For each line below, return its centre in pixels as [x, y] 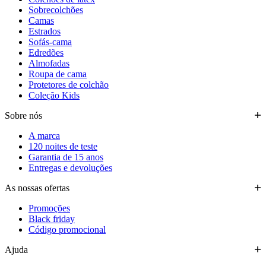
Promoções [49, 208]
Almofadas [49, 63]
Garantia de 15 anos [66, 157]
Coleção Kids [54, 95]
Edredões [46, 52]
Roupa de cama [58, 74]
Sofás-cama [50, 42]
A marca [44, 135]
